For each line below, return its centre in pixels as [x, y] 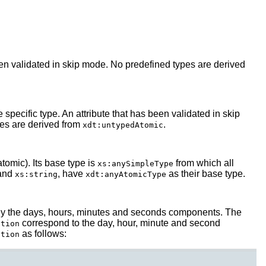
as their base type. [206, 173]
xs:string [36, 174]
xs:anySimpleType [135, 163]
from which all [204, 163]
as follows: [43, 233]
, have [72, 173]
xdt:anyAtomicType [126, 174]
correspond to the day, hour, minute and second [120, 223]
